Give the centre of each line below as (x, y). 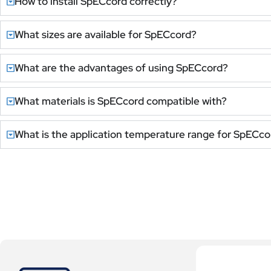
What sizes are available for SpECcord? (106, 34)
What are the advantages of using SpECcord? (122, 67)
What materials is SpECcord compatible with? (121, 101)
